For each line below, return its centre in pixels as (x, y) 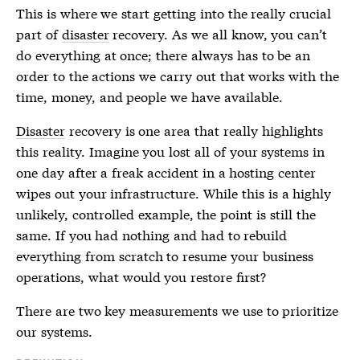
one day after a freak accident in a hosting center (166, 172)
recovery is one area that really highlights (194, 130)
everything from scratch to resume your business (165, 255)
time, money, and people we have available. (149, 96)
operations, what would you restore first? (141, 276)
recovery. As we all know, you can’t (218, 33)
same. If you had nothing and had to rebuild (152, 234)
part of (39, 33)
